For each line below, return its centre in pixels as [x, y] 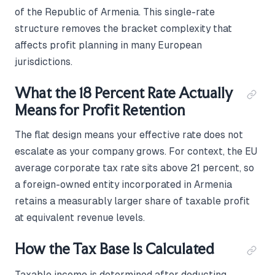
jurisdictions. [44, 61]
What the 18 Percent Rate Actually [124, 93]
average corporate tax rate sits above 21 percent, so [134, 168]
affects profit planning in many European [108, 45]
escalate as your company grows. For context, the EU [136, 151]
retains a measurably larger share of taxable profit [132, 201]
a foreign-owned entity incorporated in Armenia [123, 184]
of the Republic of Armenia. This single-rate [115, 12]
